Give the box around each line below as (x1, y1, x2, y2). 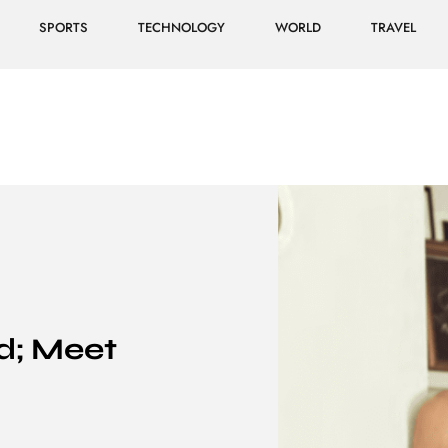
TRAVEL (370, 18, 416, 37)
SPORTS (38, 18, 88, 37)
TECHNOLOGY (137, 18, 225, 37)
